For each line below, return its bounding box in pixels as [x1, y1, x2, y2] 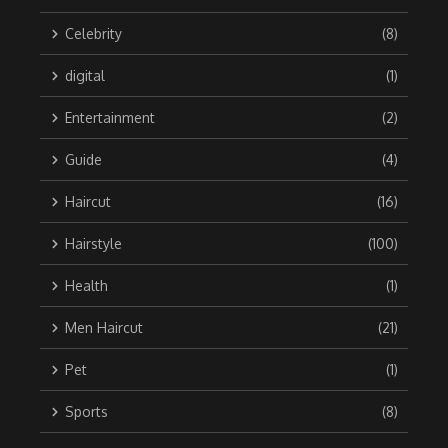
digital [65, 67, 105, 84]
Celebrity [65, 25, 122, 42]
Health [65, 277, 108, 294]
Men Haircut [65, 319, 143, 336]
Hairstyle [65, 235, 122, 252]
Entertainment [65, 109, 155, 126]
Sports [65, 403, 108, 420]
